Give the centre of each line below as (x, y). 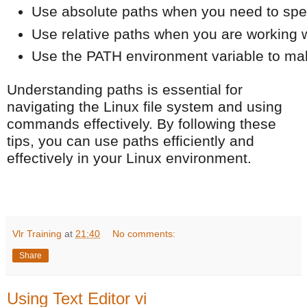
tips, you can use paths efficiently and (131, 142)
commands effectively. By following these (142, 124)
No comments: (144, 234)
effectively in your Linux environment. (129, 159)
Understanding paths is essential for (125, 90)
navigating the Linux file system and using (145, 107)
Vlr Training (37, 234)
